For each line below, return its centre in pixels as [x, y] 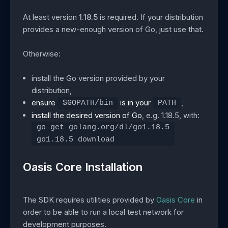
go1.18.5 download [76, 139]
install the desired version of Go [87, 115]
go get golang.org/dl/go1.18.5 [103, 127]
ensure [45, 103]
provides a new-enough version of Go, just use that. [113, 30]
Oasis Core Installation [83, 167]
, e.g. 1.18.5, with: [171, 115]
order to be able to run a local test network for [103, 212]
